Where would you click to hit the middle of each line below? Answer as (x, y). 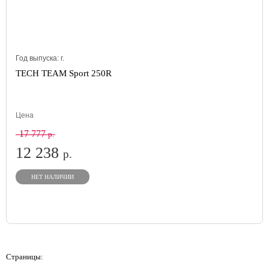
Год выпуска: (38, 58)
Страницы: (25, 257)
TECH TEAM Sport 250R (64, 73)
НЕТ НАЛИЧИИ (53, 177)
